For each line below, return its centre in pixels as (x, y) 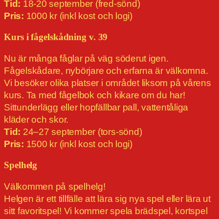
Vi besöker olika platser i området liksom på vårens (108, 83)
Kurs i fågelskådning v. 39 (56, 37)
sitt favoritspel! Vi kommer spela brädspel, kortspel (106, 211)
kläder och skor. (36, 120)
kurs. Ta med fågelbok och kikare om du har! (95, 95)
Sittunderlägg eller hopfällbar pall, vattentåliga (96, 108)
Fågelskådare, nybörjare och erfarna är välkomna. (106, 71)
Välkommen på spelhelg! (55, 187)
